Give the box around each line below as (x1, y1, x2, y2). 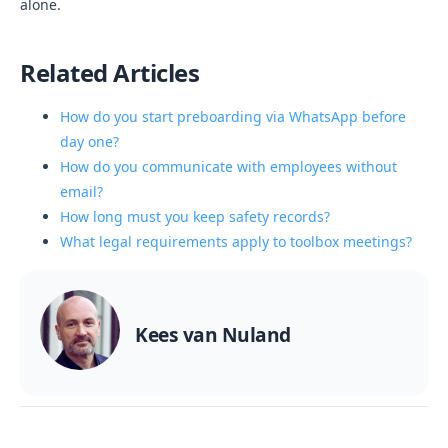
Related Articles (20, 56, 199, 89)
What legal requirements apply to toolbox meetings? (60, 232, 412, 251)
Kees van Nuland (135, 321, 291, 348)
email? (60, 182, 103, 201)
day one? (60, 132, 119, 151)
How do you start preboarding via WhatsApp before (60, 107, 406, 126)
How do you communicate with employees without (60, 157, 397, 176)
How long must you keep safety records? (60, 207, 330, 226)
